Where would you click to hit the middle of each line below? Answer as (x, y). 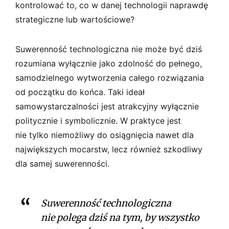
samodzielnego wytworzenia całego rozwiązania (110, 77)
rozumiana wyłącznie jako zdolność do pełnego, (109, 63)
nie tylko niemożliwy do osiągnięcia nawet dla (105, 135)
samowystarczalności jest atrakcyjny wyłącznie (107, 106)
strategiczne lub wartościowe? (75, 19)
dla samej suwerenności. (62, 163)
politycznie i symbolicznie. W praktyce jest (98, 120)
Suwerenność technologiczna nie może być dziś (109, 49)
